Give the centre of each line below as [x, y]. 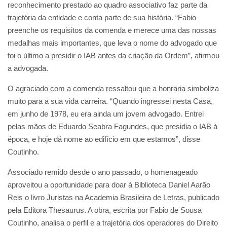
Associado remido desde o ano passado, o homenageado [103, 172]
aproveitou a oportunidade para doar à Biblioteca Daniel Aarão [109, 184]
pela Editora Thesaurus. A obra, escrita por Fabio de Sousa [105, 210]
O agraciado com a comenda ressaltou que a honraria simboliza [113, 88]
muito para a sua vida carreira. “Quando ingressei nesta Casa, [110, 101]
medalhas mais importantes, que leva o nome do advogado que [112, 43]
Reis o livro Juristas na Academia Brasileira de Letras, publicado [113, 197]
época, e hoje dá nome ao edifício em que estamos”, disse [104, 139]
